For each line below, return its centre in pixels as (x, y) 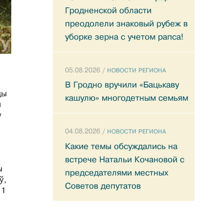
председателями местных (117, 173)
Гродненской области (108, 10)
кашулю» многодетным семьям (127, 98)
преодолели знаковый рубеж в (126, 23)
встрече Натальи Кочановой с (125, 159)
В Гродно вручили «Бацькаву (122, 85)
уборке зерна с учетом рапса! (124, 37)
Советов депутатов (103, 186)
